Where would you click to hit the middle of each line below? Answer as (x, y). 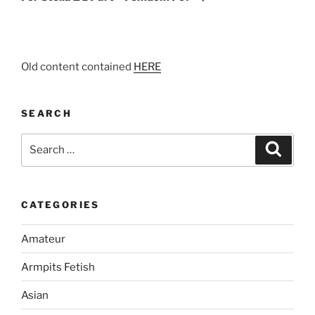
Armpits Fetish (58, 267)
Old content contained (77, 67)
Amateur (43, 239)
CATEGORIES (60, 204)
